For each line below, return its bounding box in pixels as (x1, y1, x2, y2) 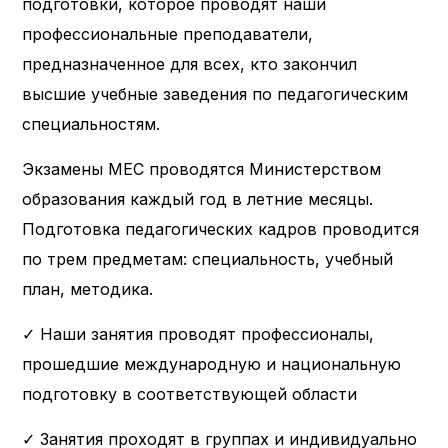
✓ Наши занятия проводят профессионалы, (22, 323, 375, 344)
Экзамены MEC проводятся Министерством (22, 158, 382, 179)
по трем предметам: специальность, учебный (22, 248, 394, 269)
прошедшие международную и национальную (22, 353, 402, 374)
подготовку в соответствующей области (22, 383, 358, 404)
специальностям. (22, 113, 161, 134)
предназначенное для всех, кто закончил (22, 53, 358, 74)
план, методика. (22, 278, 154, 299)
